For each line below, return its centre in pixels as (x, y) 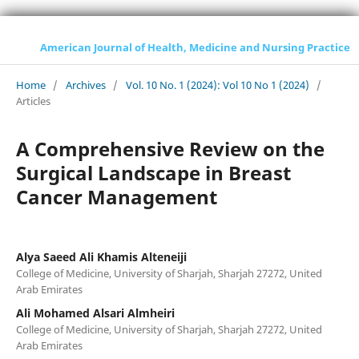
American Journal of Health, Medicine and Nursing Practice (195, 47)
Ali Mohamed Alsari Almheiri (95, 313)
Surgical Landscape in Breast (153, 172)
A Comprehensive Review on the (170, 148)
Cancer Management (116, 196)
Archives (85, 85)
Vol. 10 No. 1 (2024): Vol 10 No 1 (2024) (217, 85)
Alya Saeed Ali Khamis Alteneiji (101, 256)
